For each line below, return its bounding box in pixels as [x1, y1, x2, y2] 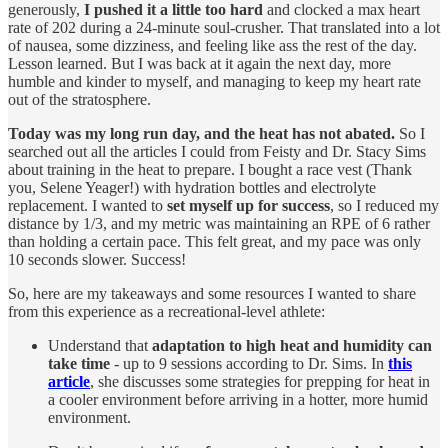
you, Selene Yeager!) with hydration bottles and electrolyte [8, 178, 376, 196]
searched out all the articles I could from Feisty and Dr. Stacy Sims [8, 142, 426, 160]
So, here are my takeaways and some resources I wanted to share [8, 284, 416, 302]
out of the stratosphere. [8, 90, 151, 108]
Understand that [48, 336, 152, 354]
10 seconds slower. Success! [8, 250, 186, 268]
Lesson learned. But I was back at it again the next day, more [8, 54, 391, 72]
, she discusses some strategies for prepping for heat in [90, 372, 430, 390]
